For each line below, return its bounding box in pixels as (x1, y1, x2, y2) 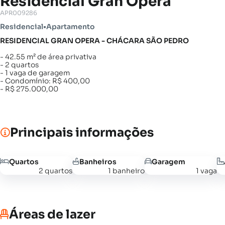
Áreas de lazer (9, 207, 95, 222)
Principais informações (10, 125, 154, 140)
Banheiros (79, 157, 117, 166)
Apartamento (46, 22, 95, 31)
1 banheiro (108, 166, 145, 175)
